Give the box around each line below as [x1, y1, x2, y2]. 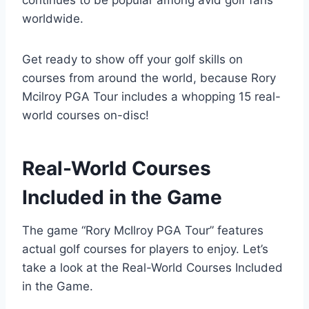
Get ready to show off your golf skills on [22, 52, 243, 66]
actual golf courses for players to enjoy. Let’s [22, 241, 268, 256]
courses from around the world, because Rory [22, 70, 276, 85]
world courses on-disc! [22, 108, 149, 122]
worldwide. [22, 11, 83, 26]
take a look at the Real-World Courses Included [22, 260, 283, 275]
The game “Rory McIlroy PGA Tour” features [22, 223, 263, 237]
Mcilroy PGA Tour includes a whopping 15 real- [22, 89, 281, 103]
